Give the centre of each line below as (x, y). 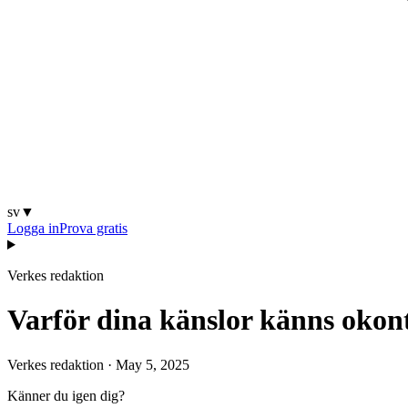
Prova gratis (93, 228)
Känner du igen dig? (66, 395)
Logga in (33, 228)
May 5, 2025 (153, 364)
